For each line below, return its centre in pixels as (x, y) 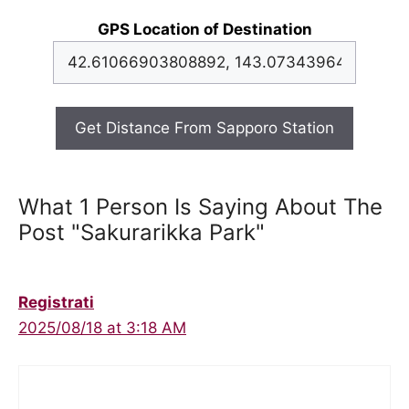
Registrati (56, 303)
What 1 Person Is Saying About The (200, 207)
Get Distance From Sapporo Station (204, 128)
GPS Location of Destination (204, 30)
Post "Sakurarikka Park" (142, 233)
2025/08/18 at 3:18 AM (102, 328)
